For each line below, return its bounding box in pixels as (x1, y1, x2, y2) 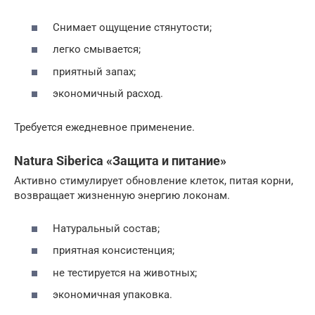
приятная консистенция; (53, 244, 174, 257)
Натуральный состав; (53, 221, 160, 235)
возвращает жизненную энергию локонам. (14, 189, 230, 202)
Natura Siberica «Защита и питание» (14, 153, 226, 169)
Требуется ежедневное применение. (14, 121, 195, 134)
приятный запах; (53, 65, 136, 78)
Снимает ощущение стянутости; (53, 20, 212, 34)
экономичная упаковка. (53, 288, 172, 302)
